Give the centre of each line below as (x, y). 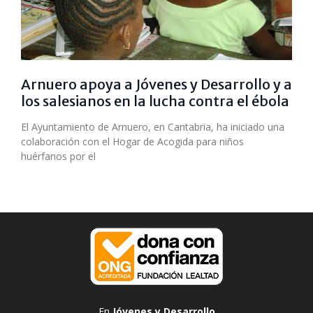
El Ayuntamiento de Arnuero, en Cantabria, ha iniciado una (153, 127)
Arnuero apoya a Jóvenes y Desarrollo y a (156, 85)
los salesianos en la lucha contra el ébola (155, 101)
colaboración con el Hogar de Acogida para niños (132, 142)
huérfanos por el (58, 156)
